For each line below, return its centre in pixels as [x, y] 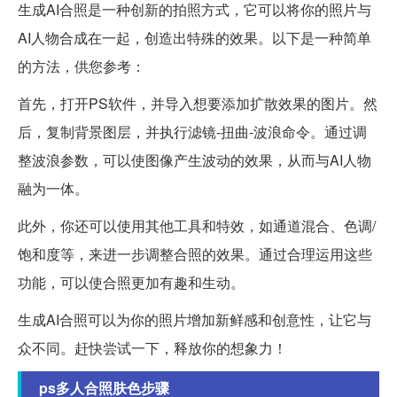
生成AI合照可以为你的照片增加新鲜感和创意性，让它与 [195, 320]
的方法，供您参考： [82, 66]
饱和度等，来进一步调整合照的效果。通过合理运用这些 [195, 254]
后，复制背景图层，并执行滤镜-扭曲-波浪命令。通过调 [192, 132]
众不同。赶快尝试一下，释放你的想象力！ [152, 348]
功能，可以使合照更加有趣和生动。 [131, 283]
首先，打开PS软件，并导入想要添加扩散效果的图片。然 [198, 104]
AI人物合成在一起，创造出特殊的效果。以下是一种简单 [195, 38]
